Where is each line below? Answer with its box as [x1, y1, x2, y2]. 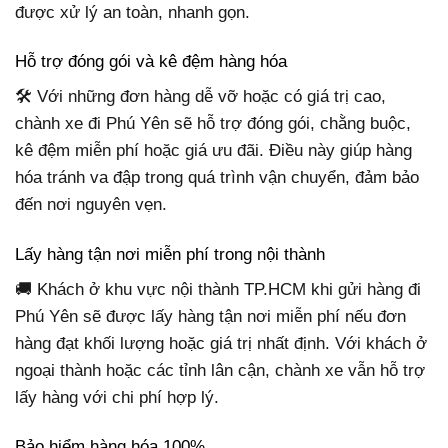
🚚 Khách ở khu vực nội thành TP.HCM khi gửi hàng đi [15, 280, 421, 300]
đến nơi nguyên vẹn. [15, 195, 167, 215]
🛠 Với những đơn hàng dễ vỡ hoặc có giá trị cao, [15, 87, 386, 107]
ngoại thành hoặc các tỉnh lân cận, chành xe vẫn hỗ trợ [15, 361, 425, 381]
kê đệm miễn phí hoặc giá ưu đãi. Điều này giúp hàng [15, 141, 412, 161]
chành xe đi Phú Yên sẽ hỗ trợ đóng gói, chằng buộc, [15, 114, 411, 134]
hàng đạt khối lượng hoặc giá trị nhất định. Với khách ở [15, 334, 427, 354]
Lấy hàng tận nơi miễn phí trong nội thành [15, 244, 325, 264]
